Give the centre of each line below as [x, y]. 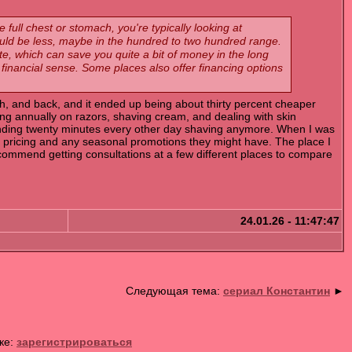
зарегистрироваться [74, 342]
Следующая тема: [174, 291]
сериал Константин [277, 291]
